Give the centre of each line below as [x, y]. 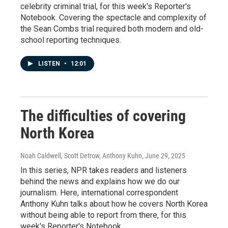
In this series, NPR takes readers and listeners [104, 170]
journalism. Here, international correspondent [99, 192]
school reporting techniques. [71, 40]
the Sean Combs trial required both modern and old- [112, 28]
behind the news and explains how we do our [100, 181]
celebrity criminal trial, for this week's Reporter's [106, 6]
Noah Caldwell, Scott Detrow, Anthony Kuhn [81, 155]
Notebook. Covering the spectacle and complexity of [113, 17]
